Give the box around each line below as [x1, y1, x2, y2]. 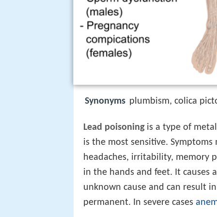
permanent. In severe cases [83, 198, 196, 208]
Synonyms [85, 96, 125, 106]
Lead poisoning [83, 123, 144, 133]
